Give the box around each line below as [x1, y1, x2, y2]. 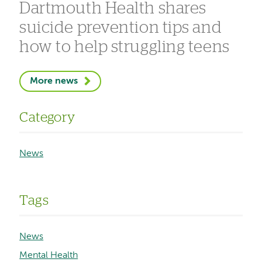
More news [30, 77, 78, 87]
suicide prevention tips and [19, 19, 222, 36]
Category [19, 111, 75, 125]
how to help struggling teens [19, 39, 230, 56]
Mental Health [19, 251, 78, 261]
